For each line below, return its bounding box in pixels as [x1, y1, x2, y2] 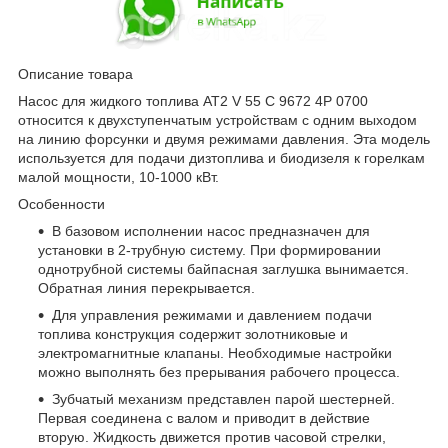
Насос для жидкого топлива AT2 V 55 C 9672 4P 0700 [18, 93, 368, 110]
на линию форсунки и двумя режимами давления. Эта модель [18, 131, 430, 148]
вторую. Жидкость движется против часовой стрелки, [38, 429, 386, 446]
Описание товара [18, 66, 133, 83]
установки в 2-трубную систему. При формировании [38, 242, 381, 259]
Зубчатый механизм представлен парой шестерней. [52, 391, 395, 408]
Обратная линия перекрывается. [38, 280, 255, 297]
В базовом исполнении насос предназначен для [52, 223, 370, 240]
